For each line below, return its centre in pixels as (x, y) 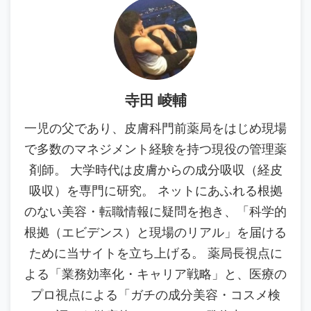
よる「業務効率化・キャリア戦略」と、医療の (155, 274)
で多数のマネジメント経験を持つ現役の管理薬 (155, 149)
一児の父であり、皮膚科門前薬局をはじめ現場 (155, 128)
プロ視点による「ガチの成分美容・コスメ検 (155, 295)
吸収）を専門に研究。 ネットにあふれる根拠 (155, 191)
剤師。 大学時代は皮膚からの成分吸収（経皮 (155, 170)
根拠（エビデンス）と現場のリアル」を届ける (155, 233)
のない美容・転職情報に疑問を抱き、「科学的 (155, 212)
